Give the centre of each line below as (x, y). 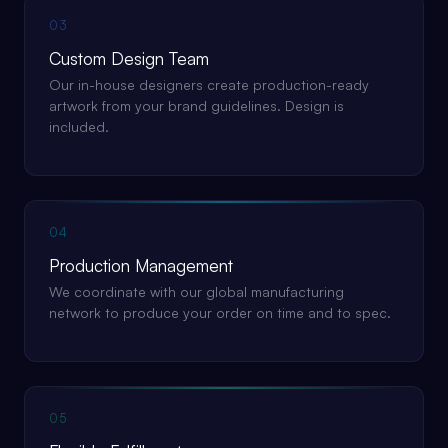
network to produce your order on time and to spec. (220, 312)
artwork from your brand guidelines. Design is (196, 105)
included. (79, 126)
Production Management (141, 265)
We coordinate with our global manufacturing (196, 291)
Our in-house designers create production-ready (209, 84)
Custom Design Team (129, 58)
